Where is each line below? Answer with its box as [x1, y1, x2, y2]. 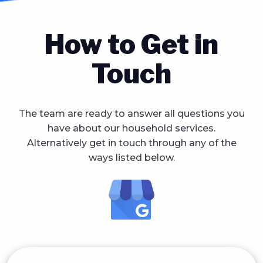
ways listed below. [88, 152, 175, 164]
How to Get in [45, 28, 218, 61]
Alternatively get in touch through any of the [26, 137, 237, 149]
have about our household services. [48, 123, 215, 134]
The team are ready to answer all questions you [18, 108, 245, 120]
